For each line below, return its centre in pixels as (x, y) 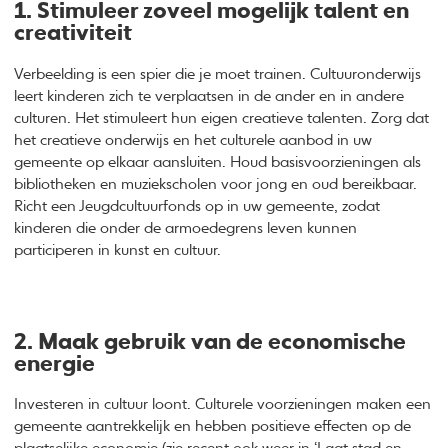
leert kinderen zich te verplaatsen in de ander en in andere (209, 96)
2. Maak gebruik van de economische (210, 342)
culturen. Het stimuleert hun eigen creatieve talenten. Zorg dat (222, 118)
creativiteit (73, 34)
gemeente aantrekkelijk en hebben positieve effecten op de (213, 427)
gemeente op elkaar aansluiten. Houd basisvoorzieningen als (218, 162)
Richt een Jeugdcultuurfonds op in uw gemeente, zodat (197, 206)
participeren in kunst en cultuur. (118, 250)
